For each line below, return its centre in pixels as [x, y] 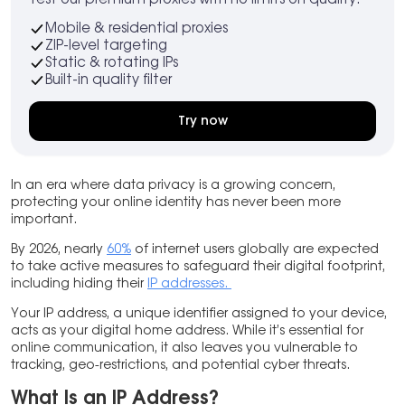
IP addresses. [189, 284]
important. [46, 220]
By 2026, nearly [59, 250]
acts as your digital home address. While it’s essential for [187, 331]
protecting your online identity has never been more [176, 203]
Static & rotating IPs [112, 63]
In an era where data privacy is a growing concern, [173, 186]
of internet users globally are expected [255, 250]
